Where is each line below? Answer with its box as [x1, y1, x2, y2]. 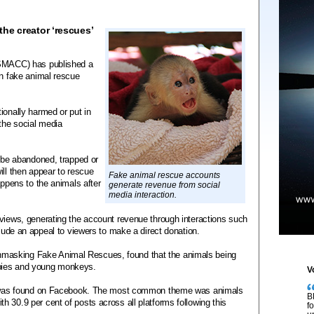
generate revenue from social [109, 180, 220, 190]
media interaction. [109, 190, 177, 200]
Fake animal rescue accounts [109, 170, 220, 180]
